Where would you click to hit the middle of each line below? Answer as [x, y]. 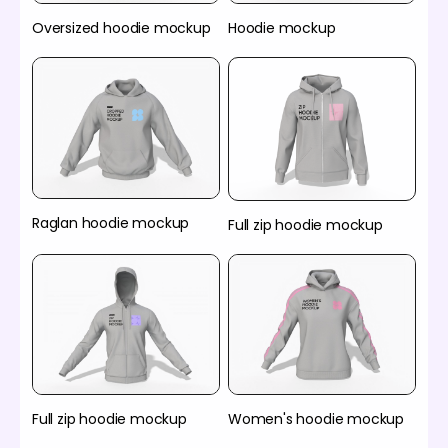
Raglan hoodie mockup [111, 222]
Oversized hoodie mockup [121, 28]
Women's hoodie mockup [316, 419]
